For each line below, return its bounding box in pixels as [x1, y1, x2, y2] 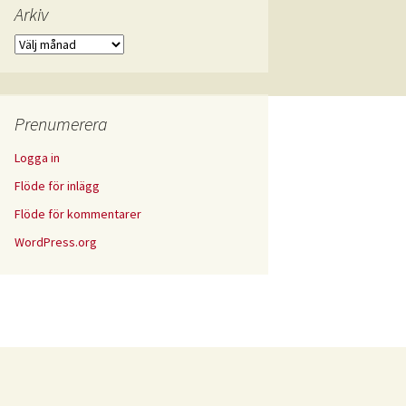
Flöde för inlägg [14, 178, 100, 194]
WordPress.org [14, 234, 97, 250]
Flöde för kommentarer [14, 206, 141, 222]
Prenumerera [14, 112, 108, 135]
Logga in [14, 150, 60, 166]
